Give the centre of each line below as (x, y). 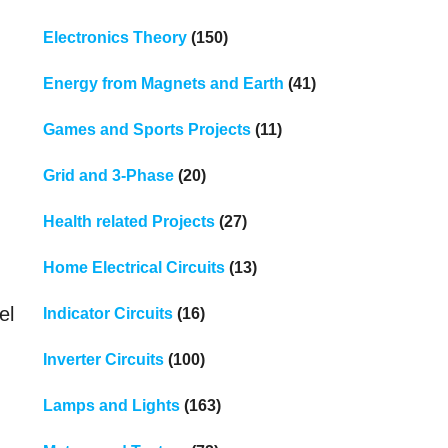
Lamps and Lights (111, 405)
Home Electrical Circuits (133, 267)
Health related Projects (128, 221)
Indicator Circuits (107, 313)
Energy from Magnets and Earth (163, 83)
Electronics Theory (114, 37)
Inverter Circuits (103, 359)
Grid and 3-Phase (108, 175)
